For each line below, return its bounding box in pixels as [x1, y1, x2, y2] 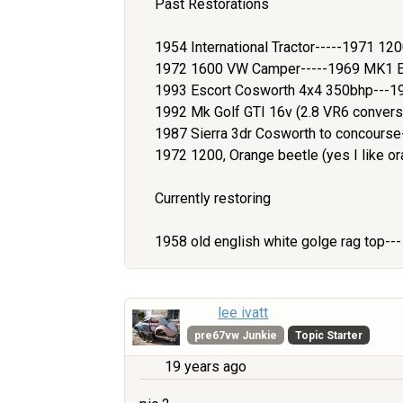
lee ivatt [218, 303, 269, 321]
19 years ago [165, 357, 246, 375]
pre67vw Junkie [194, 328, 278, 342]
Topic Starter [294, 328, 363, 342]
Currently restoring [155, 189, 271, 207]
